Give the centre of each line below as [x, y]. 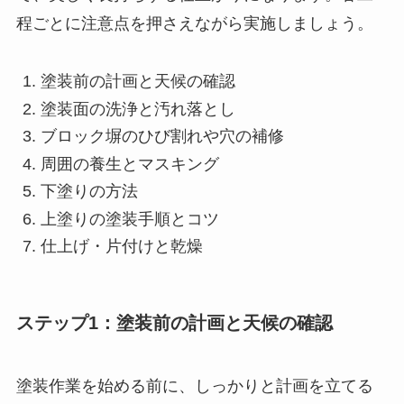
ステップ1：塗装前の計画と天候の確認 [174, 323]
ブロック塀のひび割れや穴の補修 [162, 137]
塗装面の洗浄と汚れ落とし [138, 109]
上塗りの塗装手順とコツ [129, 219]
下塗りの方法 [89, 192]
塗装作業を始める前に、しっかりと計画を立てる [194, 386]
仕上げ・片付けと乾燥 [121, 247]
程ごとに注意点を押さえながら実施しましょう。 [194, 23]
